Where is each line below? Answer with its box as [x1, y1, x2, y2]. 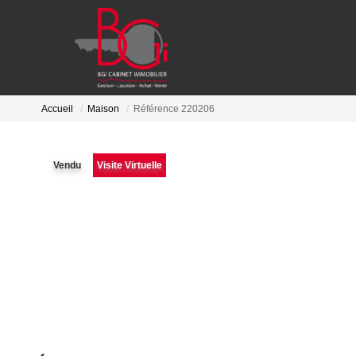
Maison [87, 103, 119, 115]
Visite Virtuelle [97, 160, 162, 171]
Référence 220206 [133, 103, 215, 115]
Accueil [41, 103, 73, 115]
